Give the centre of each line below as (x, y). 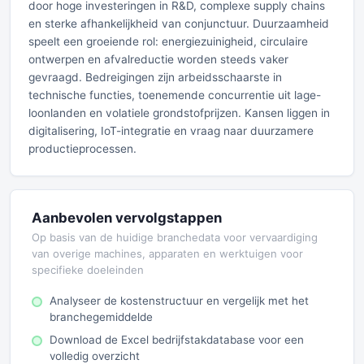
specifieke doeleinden (88, 270)
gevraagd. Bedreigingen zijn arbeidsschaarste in (155, 77)
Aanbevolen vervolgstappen (127, 218)
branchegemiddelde (101, 317)
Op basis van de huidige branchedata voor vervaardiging (175, 237)
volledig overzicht (95, 356)
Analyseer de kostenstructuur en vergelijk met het (179, 301)
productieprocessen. (82, 149)
